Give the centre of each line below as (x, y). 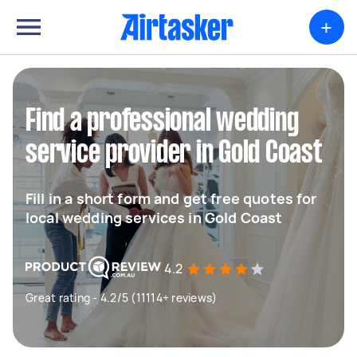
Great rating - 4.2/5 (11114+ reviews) (122, 298)
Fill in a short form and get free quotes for (171, 198)
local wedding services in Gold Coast (154, 218)
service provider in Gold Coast (174, 154)
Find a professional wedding (162, 122)
